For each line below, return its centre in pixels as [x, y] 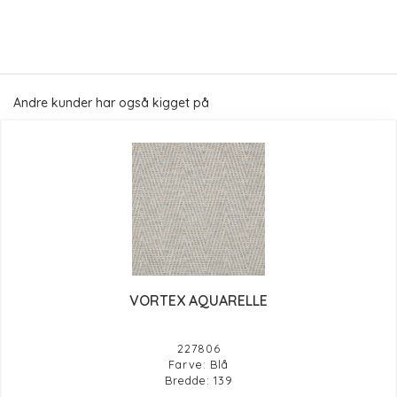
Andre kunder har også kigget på [111, 103]
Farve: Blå [198, 364]
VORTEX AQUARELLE [198, 300]
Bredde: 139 [198, 380]
